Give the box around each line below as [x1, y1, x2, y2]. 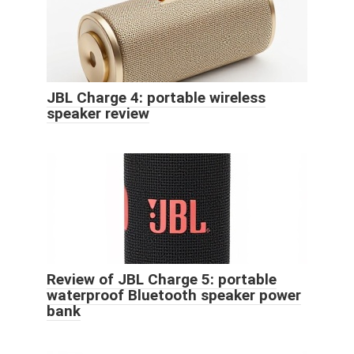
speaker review [47, 104, 149, 122]
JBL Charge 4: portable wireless [47, 88, 265, 107]
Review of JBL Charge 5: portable [47, 269, 277, 288]
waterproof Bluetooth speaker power [47, 285, 301, 304]
